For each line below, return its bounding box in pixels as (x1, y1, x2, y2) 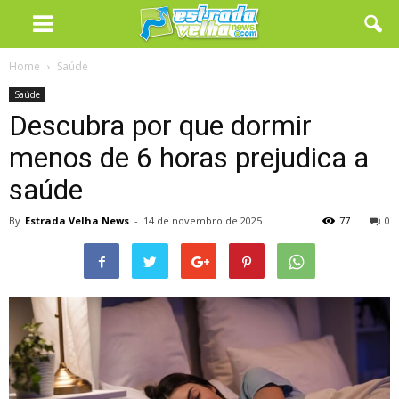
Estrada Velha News (25, 214, 129, 227)
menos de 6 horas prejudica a (9, 141, 369, 175)
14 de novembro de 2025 (143, 214, 262, 227)
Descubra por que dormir (9, 109, 312, 142)
